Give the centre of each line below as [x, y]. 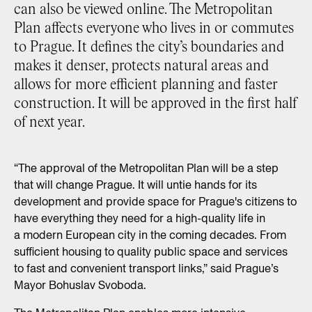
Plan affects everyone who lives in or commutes [154, 29]
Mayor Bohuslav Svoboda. [80, 285]
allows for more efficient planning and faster [146, 85]
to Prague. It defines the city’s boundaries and [149, 48]
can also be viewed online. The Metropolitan [143, 10]
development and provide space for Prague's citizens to [155, 202]
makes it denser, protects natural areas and [141, 67]
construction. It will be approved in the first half [155, 104]
